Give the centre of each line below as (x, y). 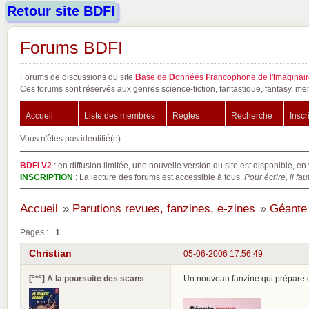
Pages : (34, 232)
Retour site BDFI (61, 11)
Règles (186, 116)
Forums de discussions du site (78, 77)
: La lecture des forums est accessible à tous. (159, 177)
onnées (190, 77)
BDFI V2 (36, 165)
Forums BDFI (71, 48)
